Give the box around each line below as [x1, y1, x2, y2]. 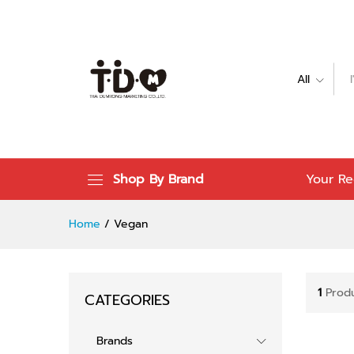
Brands [96, 333, 133, 349]
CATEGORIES [85, 289, 170, 311]
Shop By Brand [113, 170, 204, 189]
